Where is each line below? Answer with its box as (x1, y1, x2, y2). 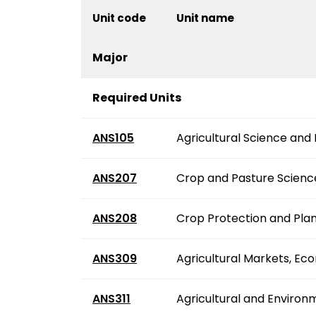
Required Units (92, 89, 181, 106)
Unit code (92, 10, 146, 25)
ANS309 (92, 250, 137, 267)
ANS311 (92, 290, 130, 307)
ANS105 (92, 129, 134, 146)
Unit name (176, 10, 234, 25)
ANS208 (92, 209, 137, 226)
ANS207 (92, 169, 137, 186)
